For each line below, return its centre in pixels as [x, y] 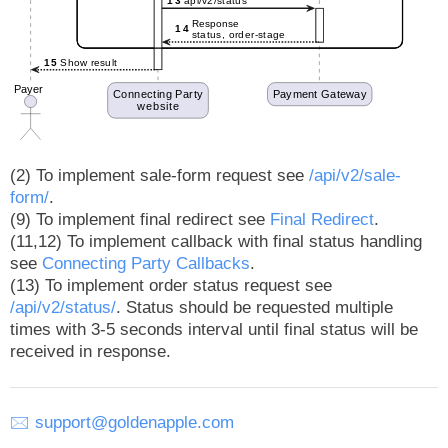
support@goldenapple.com [134, 422]
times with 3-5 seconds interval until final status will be [214, 329]
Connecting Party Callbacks [146, 263]
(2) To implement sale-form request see [159, 175]
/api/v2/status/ [63, 307]
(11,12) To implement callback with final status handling [216, 241]
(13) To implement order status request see [171, 285]
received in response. [90, 351]
